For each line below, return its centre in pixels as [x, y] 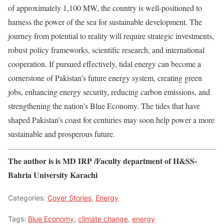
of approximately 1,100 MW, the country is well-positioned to [105, 8]
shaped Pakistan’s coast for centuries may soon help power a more [111, 120]
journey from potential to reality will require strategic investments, [111, 36]
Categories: [28, 198]
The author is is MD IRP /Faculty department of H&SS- [102, 161]
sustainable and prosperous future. [61, 134]
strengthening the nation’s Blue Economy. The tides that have [104, 106]
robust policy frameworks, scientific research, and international [106, 50]
